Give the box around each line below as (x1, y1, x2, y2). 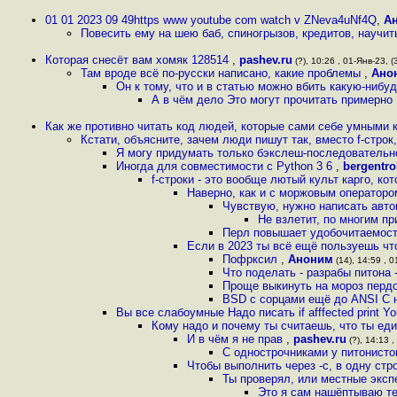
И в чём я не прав (187, 332, 286, 346)
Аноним (288, 253, 333, 266)
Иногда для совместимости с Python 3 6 (116, 160, 336, 173)
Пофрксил (222, 253, 281, 266)
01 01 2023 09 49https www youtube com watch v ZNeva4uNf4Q (45, 13, 377, 27)
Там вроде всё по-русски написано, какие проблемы (81, 66, 364, 80)
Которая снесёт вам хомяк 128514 (45, 53, 232, 66)
